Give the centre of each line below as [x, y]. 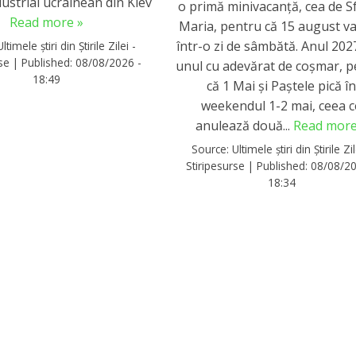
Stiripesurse [216, 166]
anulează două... [245, 125]
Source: [212, 149]
